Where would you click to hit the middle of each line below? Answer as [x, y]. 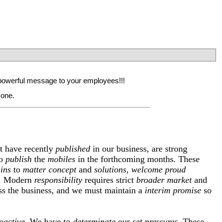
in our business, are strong [139, 149]
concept [62, 170]
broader [150, 180]
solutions [110, 170]
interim [158, 191]
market [179, 180]
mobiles [61, 159]
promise [187, 191]
